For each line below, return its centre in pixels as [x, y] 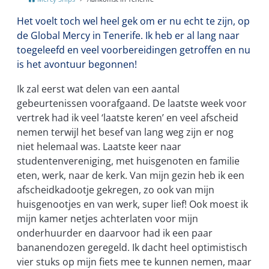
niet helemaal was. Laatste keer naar [99, 146]
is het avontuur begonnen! [77, 65]
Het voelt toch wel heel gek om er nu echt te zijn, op [133, 21]
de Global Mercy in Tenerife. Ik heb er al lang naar [128, 36]
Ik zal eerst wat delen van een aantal [98, 89]
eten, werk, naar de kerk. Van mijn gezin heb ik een [131, 175]
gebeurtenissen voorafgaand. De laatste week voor [132, 103]
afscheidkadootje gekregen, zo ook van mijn [116, 189]
